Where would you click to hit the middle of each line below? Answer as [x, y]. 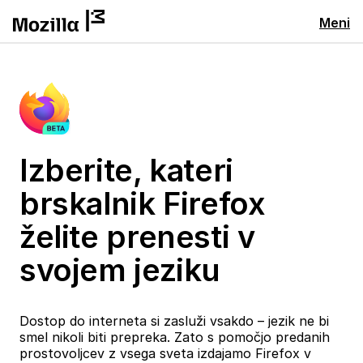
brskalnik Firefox [143, 203]
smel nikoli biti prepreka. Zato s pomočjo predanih [175, 337]
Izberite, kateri [126, 170]
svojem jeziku [120, 270]
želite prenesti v [137, 237]
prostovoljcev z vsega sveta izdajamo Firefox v [165, 353]
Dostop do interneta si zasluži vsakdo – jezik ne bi [174, 321]
